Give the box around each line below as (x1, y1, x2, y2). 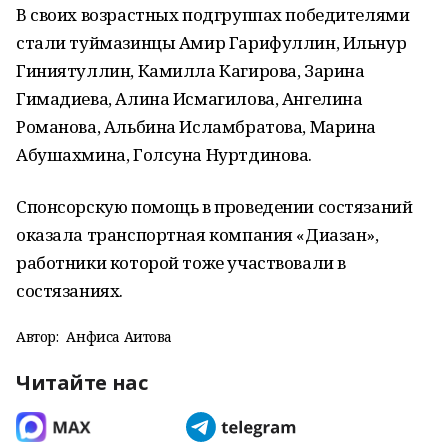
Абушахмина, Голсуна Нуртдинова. (16, 143, 312, 166)
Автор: (16, 327, 59, 346)
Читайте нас (16, 369, 148, 396)
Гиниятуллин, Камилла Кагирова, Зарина (16, 59, 365, 82)
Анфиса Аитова (66, 327, 173, 346)
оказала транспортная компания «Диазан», (16, 223, 379, 246)
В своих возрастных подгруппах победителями (16, 3, 410, 26)
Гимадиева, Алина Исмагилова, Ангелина (16, 87, 363, 110)
